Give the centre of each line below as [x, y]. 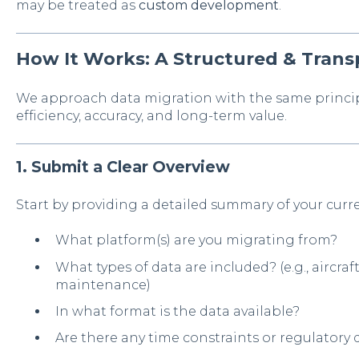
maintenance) [103, 284]
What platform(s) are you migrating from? [196, 240]
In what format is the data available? [177, 311]
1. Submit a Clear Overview [123, 167]
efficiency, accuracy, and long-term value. [151, 116]
